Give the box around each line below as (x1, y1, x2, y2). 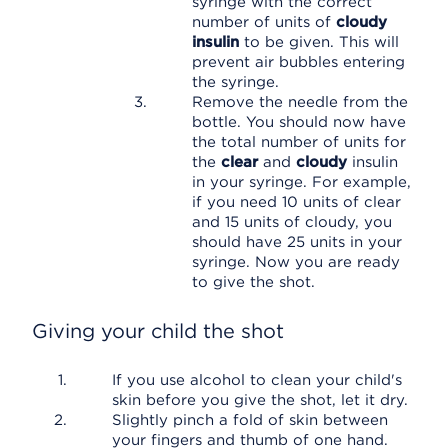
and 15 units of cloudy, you (192, 213, 392, 231)
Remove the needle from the (192, 93, 408, 111)
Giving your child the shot (32, 319, 284, 343)
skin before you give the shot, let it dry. (112, 391, 408, 409)
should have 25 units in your (192, 233, 402, 251)
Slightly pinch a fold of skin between (112, 411, 388, 429)
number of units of (192, 13, 336, 31)
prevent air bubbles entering (192, 53, 405, 71)
